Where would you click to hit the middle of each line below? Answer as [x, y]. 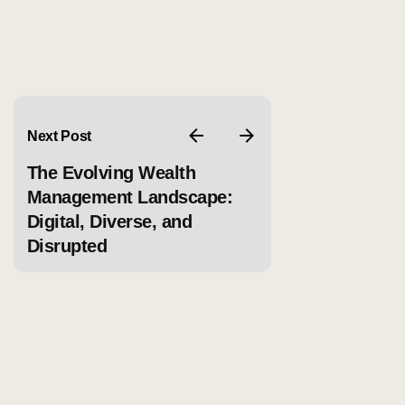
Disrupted [67, 246]
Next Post [60, 136]
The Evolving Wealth [112, 173]
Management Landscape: [130, 197]
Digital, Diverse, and [110, 221]
